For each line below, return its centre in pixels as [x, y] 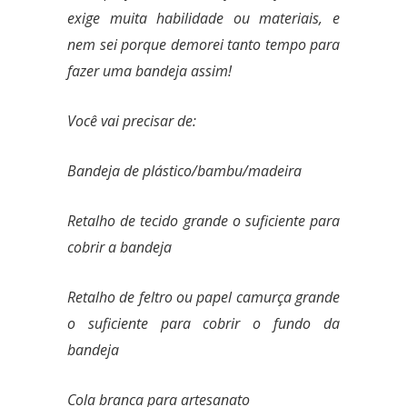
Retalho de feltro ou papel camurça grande [203, 297]
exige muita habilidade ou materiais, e [203, 18]
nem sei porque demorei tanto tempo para [203, 45]
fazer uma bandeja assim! [149, 71]
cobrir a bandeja [119, 247]
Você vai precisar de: [132, 121]
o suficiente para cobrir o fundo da [203, 323]
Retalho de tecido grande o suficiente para [203, 221]
